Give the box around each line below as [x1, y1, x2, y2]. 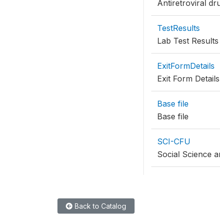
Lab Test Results [157, 36, 219, 46]
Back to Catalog [73, 202, 126, 210]
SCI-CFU [157, 137, 191, 146]
